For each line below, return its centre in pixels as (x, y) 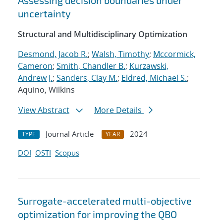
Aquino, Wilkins (46, 90)
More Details (119, 110)
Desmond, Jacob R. (53, 54)
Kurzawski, (149, 66)
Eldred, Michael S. (154, 78)
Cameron (35, 66)
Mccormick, (174, 54)
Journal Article (70, 134)
